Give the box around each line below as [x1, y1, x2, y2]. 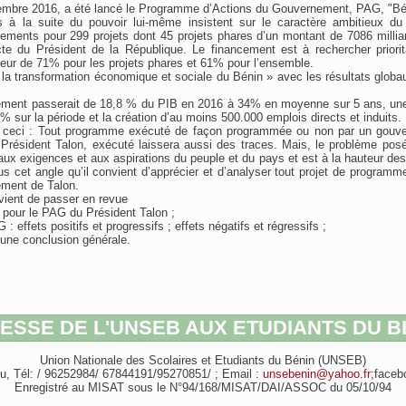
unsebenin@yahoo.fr [262, 367, 371, 381]
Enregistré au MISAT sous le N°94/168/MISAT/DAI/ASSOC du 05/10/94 [14, 381, 391, 394]
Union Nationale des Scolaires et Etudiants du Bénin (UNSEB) [40, 353, 366, 367]
